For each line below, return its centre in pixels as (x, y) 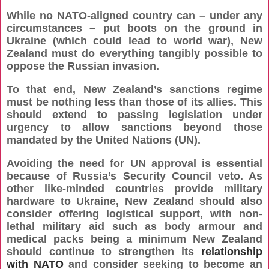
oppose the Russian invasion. (83, 66)
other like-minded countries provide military (134, 189)
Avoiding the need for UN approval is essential (134, 164)
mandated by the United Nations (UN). (104, 140)
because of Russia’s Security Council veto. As (134, 176)
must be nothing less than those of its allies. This (134, 102)
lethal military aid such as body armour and (134, 227)
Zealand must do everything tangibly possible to (134, 54)
